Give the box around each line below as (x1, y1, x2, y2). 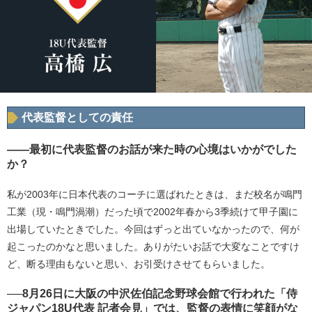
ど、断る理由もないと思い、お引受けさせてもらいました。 (7, 258, 270, 270)
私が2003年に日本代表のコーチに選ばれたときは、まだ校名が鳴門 (7, 189, 302, 200)
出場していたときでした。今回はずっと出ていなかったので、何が (7, 224, 299, 235)
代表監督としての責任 (22, 111, 133, 123)
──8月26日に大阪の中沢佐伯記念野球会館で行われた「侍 (7, 288, 297, 299)
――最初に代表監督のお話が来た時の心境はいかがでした (7, 143, 297, 155)
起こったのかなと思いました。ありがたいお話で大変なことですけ (7, 241, 299, 252)
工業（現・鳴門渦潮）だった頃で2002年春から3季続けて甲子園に (7, 206, 298, 217)
